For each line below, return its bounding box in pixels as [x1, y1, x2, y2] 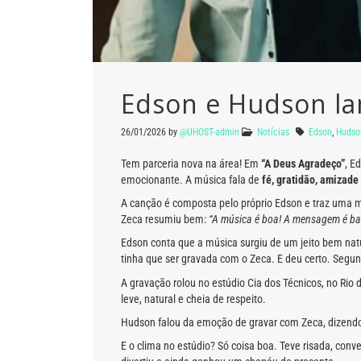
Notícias [257, 126, 289, 138]
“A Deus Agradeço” [261, 156, 345, 170]
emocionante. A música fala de [121, 172, 262, 186]
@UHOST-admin [180, 126, 239, 138]
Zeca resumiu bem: [121, 212, 209, 226]
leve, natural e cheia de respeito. [121, 292, 266, 305]
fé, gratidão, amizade [262, 172, 359, 186]
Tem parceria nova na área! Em [121, 156, 261, 170]
